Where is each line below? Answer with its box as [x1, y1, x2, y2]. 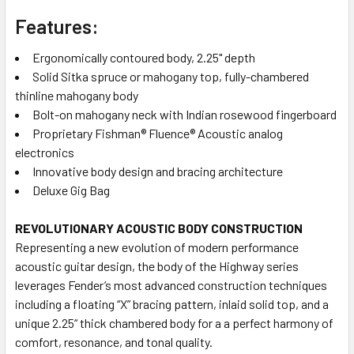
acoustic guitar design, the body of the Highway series [15, 258, 299, 273]
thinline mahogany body [15, 87, 138, 103]
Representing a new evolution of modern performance [15, 239, 299, 254]
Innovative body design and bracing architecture [32, 163, 283, 179]
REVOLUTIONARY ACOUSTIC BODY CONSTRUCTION [15, 220, 303, 235]
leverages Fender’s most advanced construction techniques [15, 277, 327, 292]
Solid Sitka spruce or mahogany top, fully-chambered [32, 68, 309, 84]
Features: [15, 13, 99, 38]
